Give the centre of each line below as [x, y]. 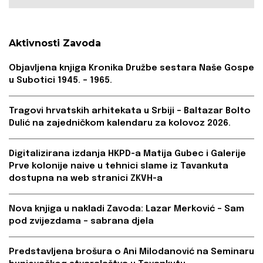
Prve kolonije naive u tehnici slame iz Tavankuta [119, 166]
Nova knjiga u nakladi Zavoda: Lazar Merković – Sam [127, 209]
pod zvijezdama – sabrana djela [81, 222]
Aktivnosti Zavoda [55, 43]
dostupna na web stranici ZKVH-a [86, 179]
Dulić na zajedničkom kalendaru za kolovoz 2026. [120, 124]
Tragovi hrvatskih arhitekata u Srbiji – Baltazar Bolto [130, 111]
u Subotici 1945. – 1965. [60, 81]
